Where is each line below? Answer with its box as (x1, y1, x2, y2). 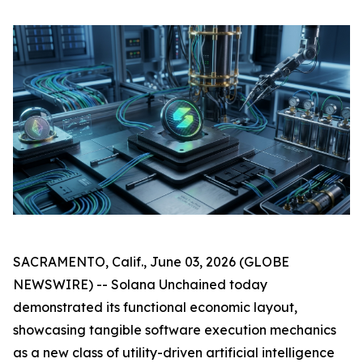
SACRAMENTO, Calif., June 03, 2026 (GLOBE (13, 253, 289, 270)
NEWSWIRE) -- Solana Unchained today (13, 275, 267, 293)
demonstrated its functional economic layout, (13, 298, 297, 315)
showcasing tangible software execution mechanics (13, 321, 336, 338)
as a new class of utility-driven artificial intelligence (13, 344, 335, 361)
